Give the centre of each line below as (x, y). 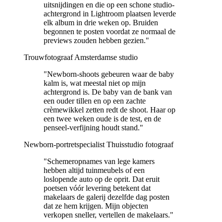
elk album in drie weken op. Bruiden (101, 22)
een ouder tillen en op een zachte (95, 101)
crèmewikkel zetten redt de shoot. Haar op (110, 110)
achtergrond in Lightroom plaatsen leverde (110, 13)
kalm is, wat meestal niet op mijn (95, 83)
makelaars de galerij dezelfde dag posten (107, 197)
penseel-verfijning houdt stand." (93, 127)
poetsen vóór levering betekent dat (97, 188)
